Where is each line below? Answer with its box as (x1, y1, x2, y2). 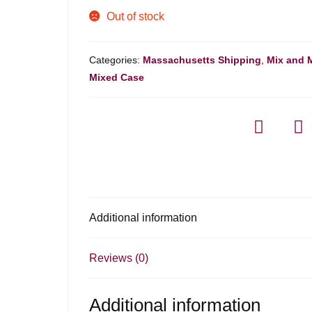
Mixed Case (89, 71, 145, 83)
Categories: (89, 54, 143, 65)
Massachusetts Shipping (143, 54, 262, 65)
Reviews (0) (89, 252, 149, 265)
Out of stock (107, 10, 165, 22)
